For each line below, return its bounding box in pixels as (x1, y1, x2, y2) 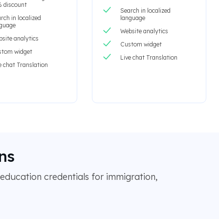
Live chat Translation (120, 54, 177, 62)
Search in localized (120, 7, 171, 15)
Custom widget (120, 41, 162, 48)
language (120, 14, 145, 22)
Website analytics (120, 27, 168, 35)
